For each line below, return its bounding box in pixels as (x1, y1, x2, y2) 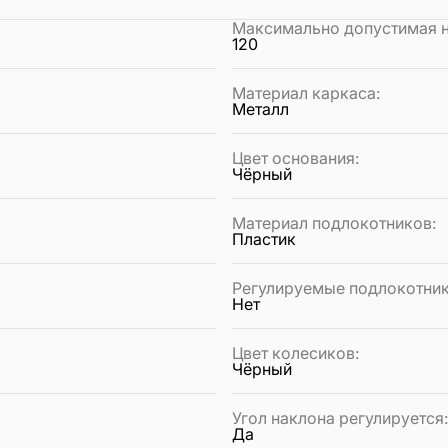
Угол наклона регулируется (232, 408, 444, 429)
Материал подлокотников (232, 213, 432, 234)
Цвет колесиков (232, 343, 355, 364)
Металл (232, 99, 289, 120)
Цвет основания (232, 148, 355, 169)
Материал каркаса (232, 83, 376, 104)
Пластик (232, 229, 296, 250)
